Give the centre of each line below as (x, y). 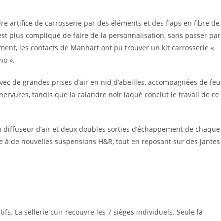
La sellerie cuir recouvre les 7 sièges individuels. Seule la (109, 212)
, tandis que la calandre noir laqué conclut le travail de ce (124, 94)
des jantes (203, 141)
